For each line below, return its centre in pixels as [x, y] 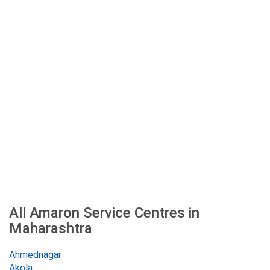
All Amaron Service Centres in [104, 213]
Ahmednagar [35, 255]
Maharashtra [51, 228]
